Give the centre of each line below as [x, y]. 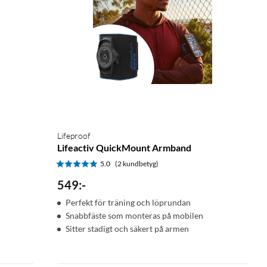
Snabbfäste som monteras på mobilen [134, 215]
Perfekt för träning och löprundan [128, 202]
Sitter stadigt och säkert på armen [127, 228]
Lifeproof [74, 135]
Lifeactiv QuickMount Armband [124, 147]
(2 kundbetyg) [137, 163]
